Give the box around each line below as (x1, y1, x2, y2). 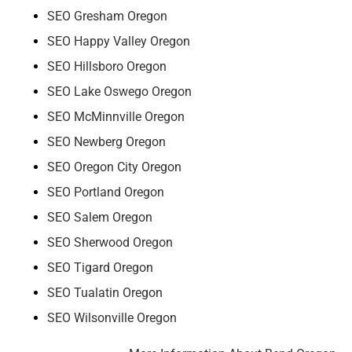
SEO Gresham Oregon (47, 9, 167, 24)
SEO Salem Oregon (47, 210, 152, 225)
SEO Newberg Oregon (47, 134, 166, 150)
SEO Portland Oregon (47, 185, 164, 200)
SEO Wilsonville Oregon (47, 310, 177, 326)
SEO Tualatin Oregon (47, 285, 163, 301)
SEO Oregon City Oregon (47, 159, 181, 175)
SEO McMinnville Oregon (47, 109, 185, 125)
